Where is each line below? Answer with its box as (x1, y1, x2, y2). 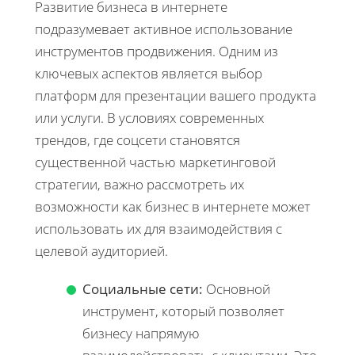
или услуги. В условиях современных (35, 108, 264, 127)
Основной (203, 279, 270, 298)
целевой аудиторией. (35, 241, 168, 260)
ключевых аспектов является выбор (35, 63, 262, 82)
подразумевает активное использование (35, 19, 292, 38)
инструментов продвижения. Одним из (35, 41, 278, 60)
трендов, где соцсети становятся (35, 130, 240, 149)
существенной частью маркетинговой (35, 152, 276, 171)
